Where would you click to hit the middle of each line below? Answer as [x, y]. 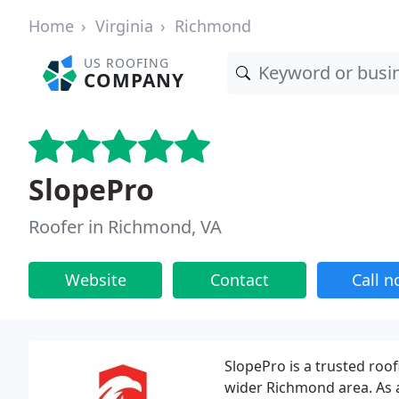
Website [95, 280]
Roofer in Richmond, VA [125, 227]
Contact [240, 280]
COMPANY [134, 80]
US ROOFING [127, 63]
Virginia [124, 26]
